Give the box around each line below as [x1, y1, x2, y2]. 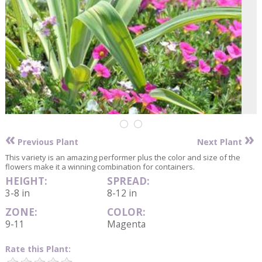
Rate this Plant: [5, 243, 71, 254]
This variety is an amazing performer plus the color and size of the [5, 151, 240, 163]
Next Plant [196, 136, 244, 148]
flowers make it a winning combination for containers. [5, 161, 195, 172]
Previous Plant [15, 136, 78, 148]
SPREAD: [106, 174, 150, 188]
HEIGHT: [5, 174, 47, 188]
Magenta [106, 218, 146, 231]
